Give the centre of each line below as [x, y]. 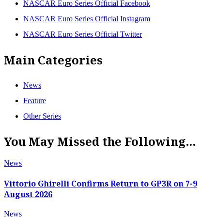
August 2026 [28, 194]
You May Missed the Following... [100, 141]
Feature [35, 100]
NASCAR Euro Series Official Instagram [87, 18]
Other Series [42, 116]
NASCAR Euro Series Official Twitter [83, 34]
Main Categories [53, 60]
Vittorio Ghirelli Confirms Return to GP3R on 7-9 [101, 183]
